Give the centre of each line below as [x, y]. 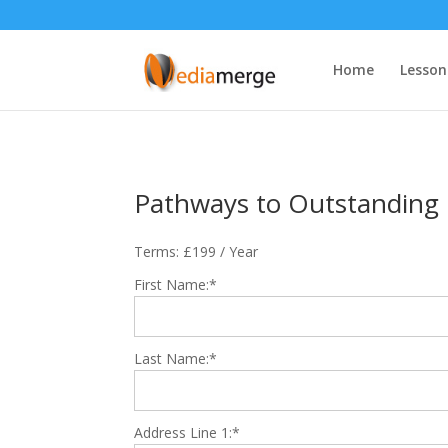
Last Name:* [176, 358]
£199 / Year [221, 251]
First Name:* [176, 284]
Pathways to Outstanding [287, 202]
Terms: [157, 251]
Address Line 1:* [187, 432]
